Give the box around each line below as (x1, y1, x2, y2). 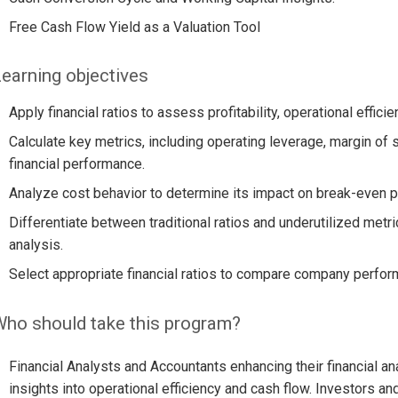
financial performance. (8, 155, 145, 173)
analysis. (8, 236, 63, 254)
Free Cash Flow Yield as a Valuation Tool (8, 18, 260, 36)
